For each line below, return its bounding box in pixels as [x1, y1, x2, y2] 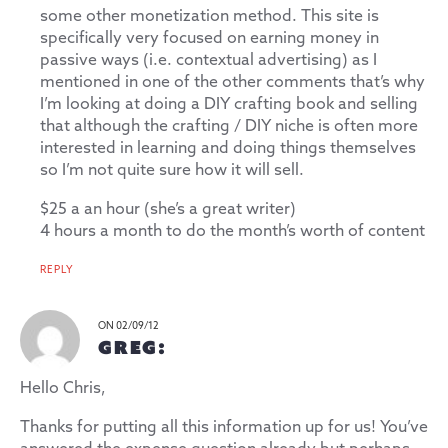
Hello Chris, [20, 378, 106, 398]
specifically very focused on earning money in [40, 28, 379, 48]
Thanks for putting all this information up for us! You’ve [20, 417, 428, 437]
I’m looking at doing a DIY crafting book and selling [40, 94, 418, 114]
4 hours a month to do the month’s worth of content [40, 221, 425, 241]
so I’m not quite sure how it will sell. [40, 160, 304, 180]
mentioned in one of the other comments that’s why [40, 72, 425, 92]
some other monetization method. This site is [40, 6, 379, 26]
